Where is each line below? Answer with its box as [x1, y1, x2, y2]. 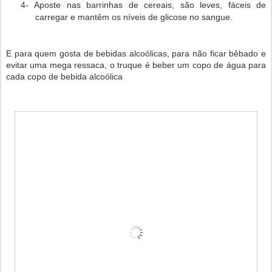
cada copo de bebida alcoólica [6, 72, 123, 81]
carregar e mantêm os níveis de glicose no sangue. [35, 12, 233, 22]
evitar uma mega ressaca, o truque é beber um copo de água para [6, 60, 266, 70]
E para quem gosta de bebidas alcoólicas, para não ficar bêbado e [6, 49, 266, 58]
